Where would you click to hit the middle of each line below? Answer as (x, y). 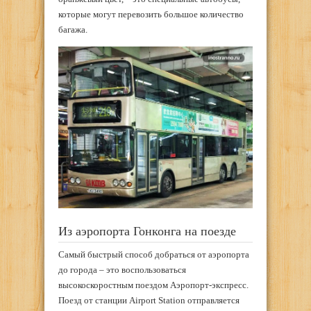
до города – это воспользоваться (122, 269)
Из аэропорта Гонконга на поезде (147, 232)
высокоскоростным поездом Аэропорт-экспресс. (153, 285)
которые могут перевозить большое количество (151, 15)
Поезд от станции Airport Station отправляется (149, 300)
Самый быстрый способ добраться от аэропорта (154, 254)
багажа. (73, 30)
